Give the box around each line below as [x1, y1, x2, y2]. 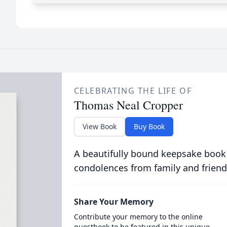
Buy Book [133, 122, 165, 131]
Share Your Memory [73, 196, 154, 207]
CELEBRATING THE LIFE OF [73, 85, 192, 96]
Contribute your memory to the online [73, 212, 203, 221]
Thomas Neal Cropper [73, 97, 183, 113]
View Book [82, 122, 117, 131]
